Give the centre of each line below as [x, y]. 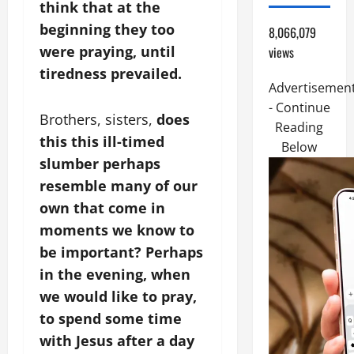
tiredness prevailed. [111, 73]
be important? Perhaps [121, 252]
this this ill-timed [102, 141]
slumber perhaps [100, 164]
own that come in [102, 208]
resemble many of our [119, 186]
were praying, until [107, 51]
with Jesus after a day [117, 341]
